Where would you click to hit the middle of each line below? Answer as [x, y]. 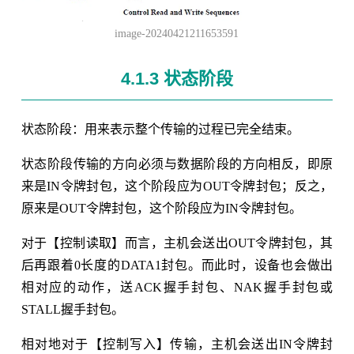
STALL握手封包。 [72, 309]
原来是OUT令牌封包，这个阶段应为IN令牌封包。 [161, 208]
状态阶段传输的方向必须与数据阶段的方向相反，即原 [177, 164]
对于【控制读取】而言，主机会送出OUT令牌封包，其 [177, 243]
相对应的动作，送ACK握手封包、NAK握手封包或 [177, 287]
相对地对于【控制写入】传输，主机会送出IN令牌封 [177, 344]
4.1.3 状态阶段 [177, 78]
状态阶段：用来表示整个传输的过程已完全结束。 [160, 129]
